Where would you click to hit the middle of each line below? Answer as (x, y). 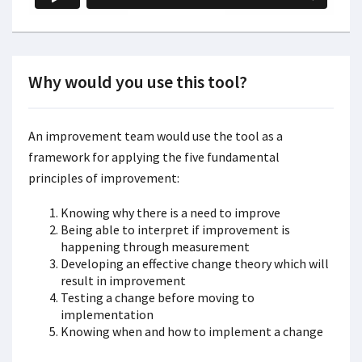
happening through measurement (155, 246)
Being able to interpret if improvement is (175, 229)
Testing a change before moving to (158, 297)
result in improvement (123, 280)
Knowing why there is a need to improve (170, 212)
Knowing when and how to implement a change (192, 331)
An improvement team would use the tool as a (156, 135)
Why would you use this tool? (138, 81)
